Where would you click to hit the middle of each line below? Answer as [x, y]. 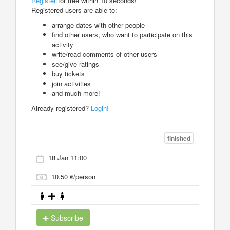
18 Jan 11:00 [68, 158]
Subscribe [66, 217]
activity [63, 44]
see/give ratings [75, 64]
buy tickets [68, 73]
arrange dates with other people [98, 25]
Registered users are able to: [74, 10]
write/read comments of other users [104, 54]
